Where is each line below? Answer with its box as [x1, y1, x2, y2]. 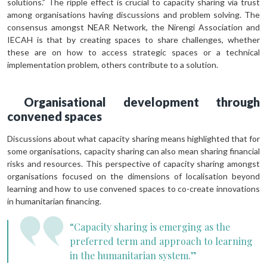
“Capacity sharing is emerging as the [70, 220, 230, 233]
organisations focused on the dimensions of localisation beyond [7, 170, 260, 181]
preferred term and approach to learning [70, 234, 253, 247]
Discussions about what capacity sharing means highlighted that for [7, 133, 260, 144]
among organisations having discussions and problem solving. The [7, 9, 260, 20]
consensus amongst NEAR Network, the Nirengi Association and [7, 21, 260, 32]
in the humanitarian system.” [70, 249, 197, 262]
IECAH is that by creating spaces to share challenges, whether [7, 34, 260, 45]
